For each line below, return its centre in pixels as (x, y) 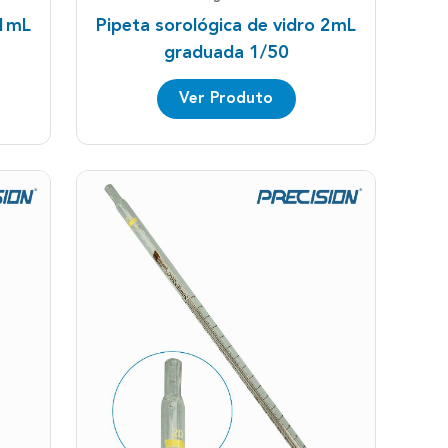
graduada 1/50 (226, 52)
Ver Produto (226, 98)
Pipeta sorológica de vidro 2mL (226, 25)
